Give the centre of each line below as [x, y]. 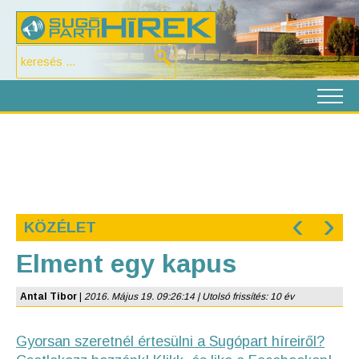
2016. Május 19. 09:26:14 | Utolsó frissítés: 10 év [189, 296]
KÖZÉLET [60, 227]
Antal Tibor [48, 296]
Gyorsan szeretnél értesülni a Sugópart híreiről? [170, 341]
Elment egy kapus [126, 264]
